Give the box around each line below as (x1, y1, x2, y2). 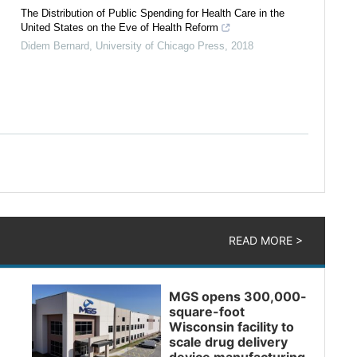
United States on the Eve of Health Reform (21, 22, 218, 33)
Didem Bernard (21, 40, 89, 52)
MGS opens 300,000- (169, 288, 308, 304)
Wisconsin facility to (169, 319, 295, 335)
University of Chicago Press (96, 40, 225, 52)
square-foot (169, 304, 245, 320)
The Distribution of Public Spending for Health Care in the (21, 7, 284, 19)
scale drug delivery (169, 334, 288, 350)
